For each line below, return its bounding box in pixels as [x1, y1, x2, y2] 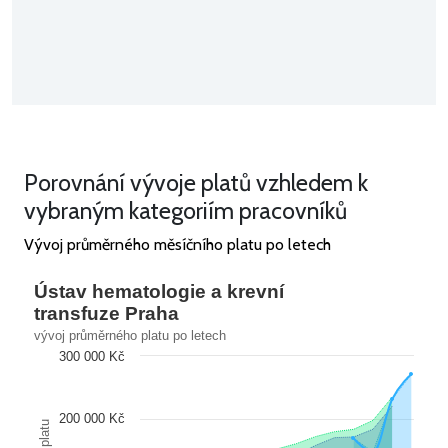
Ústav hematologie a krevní [34, 280, 285, 302]
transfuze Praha [34, 302, 179, 324]
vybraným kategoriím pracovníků [24, 195, 347, 225]
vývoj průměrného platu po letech [34, 327, 226, 343]
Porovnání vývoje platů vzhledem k [24, 167, 368, 197]
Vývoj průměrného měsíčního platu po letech [24, 234, 331, 254]
